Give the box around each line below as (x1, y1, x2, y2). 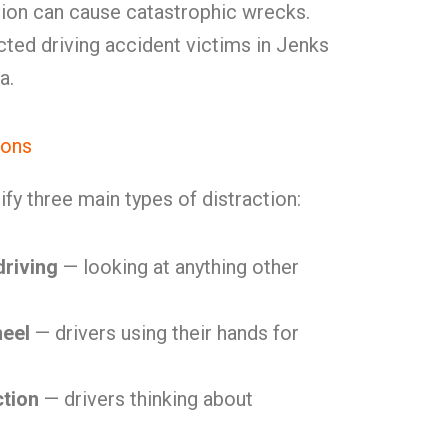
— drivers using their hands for (30, 321, 299, 345)
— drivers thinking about (39, 387, 253, 411)
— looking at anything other (58, 255, 299, 279)
